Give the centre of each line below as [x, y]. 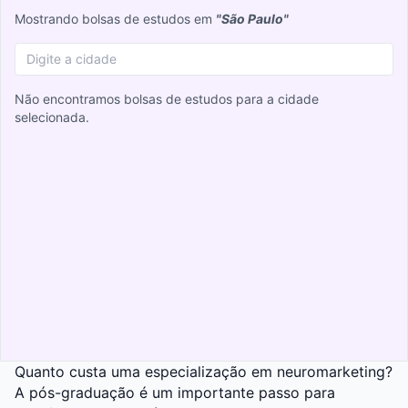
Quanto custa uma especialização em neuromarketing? [204, 372]
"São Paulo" [252, 19]
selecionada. [52, 117]
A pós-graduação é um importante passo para [175, 393]
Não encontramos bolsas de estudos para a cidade [167, 99]
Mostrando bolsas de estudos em [115, 19]
